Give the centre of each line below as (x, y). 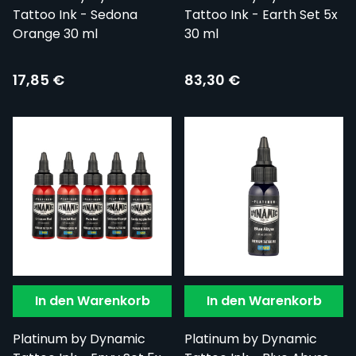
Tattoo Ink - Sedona (75, 15)
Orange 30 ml (55, 34)
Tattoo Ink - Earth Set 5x (261, 15)
